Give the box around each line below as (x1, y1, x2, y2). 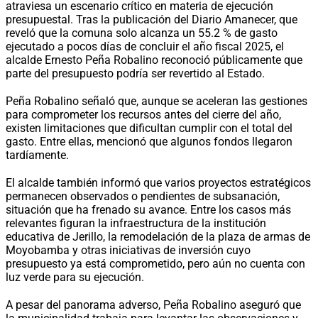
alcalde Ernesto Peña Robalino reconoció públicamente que (6, 53, 302, 67)
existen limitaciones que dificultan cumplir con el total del (6, 121, 292, 135)
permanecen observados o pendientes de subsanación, (6, 189, 280, 203)
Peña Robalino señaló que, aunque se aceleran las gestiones (6, 94, 307, 108)
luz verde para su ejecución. (6, 270, 144, 284)
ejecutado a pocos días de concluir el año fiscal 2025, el (6, 39, 284, 53)
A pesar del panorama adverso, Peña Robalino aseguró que (6, 297, 301, 312)
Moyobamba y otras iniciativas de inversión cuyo (6, 243, 251, 257)
